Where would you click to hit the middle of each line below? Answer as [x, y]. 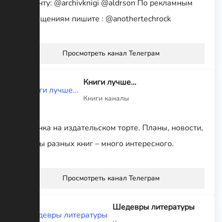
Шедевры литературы [154, 207]
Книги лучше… [110, 82]
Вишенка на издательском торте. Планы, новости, [110, 128]
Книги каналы [106, 98]
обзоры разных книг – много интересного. [96, 143]
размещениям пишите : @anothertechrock [94, 19]
